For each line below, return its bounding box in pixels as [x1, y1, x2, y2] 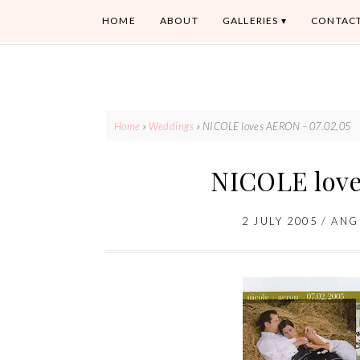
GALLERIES [222, 14, 279, 27]
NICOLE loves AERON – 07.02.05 [202, 119, 351, 133]
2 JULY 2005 [242, 214, 318, 227]
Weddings [149, 119, 194, 133]
